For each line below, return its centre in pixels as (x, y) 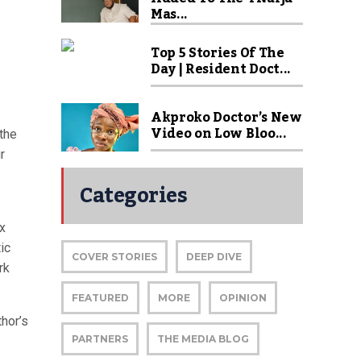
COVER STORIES (114, 257)
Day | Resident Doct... (221, 69)
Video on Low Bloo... (219, 134)
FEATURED (100, 298)
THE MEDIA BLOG (203, 339)
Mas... (170, 15)
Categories (133, 196)
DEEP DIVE (214, 257)
